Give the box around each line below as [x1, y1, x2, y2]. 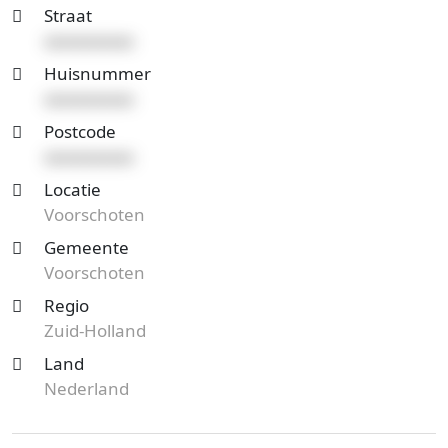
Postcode [44, 120, 116, 143]
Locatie [44, 178, 101, 201]
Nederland [44, 377, 129, 400]
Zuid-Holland [44, 319, 146, 342]
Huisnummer [44, 62, 151, 85]
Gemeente [44, 236, 129, 259]
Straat [44, 4, 92, 27]
